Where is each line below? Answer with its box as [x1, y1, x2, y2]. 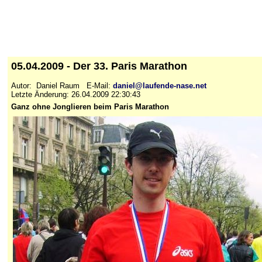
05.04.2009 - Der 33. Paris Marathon [11, 60, 193, 72]
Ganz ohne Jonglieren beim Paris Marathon [11, 102, 169, 111]
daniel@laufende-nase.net [113, 81, 206, 90]
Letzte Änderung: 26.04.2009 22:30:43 [11, 89, 140, 99]
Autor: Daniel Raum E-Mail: [11, 81, 113, 90]
